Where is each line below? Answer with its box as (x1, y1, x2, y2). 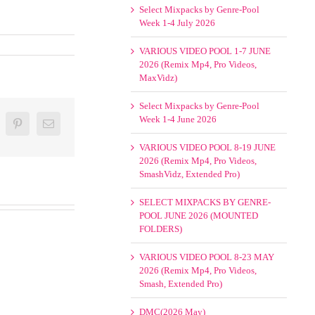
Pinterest (22, 117, 60, 129)
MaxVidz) (139, 72, 178, 83)
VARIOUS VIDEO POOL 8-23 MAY (139, 252, 275, 262)
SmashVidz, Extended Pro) (139, 169, 240, 179)
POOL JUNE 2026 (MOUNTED (139, 210, 259, 221)
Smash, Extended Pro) (139, 278, 223, 289)
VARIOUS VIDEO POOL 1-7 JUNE (139, 46, 271, 56)
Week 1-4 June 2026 (139, 114, 217, 124)
